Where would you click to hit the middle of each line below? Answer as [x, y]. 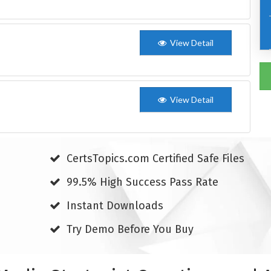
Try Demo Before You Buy [128, 229]
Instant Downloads [113, 205]
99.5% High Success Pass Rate [141, 182]
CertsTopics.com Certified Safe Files [154, 158]
